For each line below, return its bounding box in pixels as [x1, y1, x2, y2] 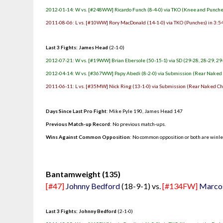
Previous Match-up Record [46, 121, 111, 127]
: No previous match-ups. [110, 121, 166, 127]
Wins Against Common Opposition [46, 134, 130, 140]
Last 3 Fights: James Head [46, 44, 109, 50]
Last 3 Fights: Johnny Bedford [46, 208, 117, 214]
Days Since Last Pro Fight [46, 108, 107, 114]
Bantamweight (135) [46, 169, 121, 179]
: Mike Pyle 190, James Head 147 [107, 108, 183, 114]
